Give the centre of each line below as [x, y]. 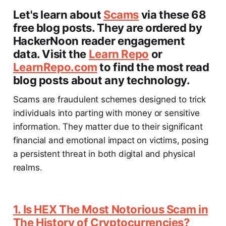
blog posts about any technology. [101, 80]
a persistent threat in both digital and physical [104, 154]
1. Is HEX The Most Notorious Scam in [110, 209]
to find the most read [153, 67]
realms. [27, 167]
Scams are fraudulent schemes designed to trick [109, 99]
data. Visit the [51, 54]
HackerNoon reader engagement [99, 41]
